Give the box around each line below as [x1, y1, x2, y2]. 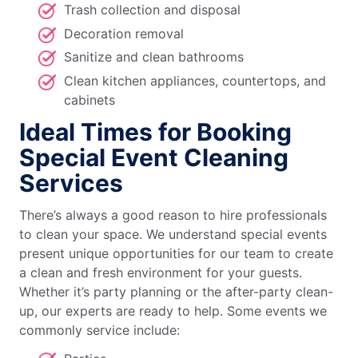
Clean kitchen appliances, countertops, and [64, 72, 326, 89]
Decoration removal [64, 25, 184, 42]
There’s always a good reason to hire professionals [19, 206, 327, 223]
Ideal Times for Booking [19, 117, 292, 146]
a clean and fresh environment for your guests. [19, 264, 302, 280]
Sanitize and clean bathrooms [64, 49, 244, 66]
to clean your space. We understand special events [19, 225, 327, 242]
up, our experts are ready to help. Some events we [19, 302, 327, 319]
